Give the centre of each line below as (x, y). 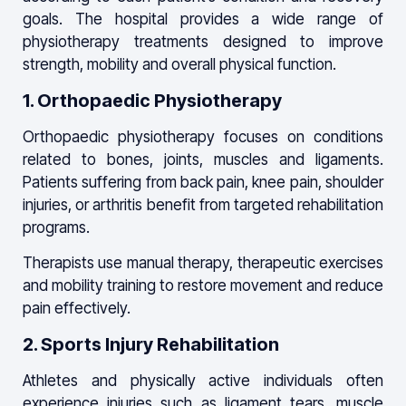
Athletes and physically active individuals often (203, 380)
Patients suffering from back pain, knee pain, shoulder (203, 182)
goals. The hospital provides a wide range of (203, 19)
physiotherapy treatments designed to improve (203, 42)
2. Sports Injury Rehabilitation (151, 344)
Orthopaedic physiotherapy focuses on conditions (203, 136)
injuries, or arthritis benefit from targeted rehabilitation (203, 204)
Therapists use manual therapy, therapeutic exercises (203, 263)
